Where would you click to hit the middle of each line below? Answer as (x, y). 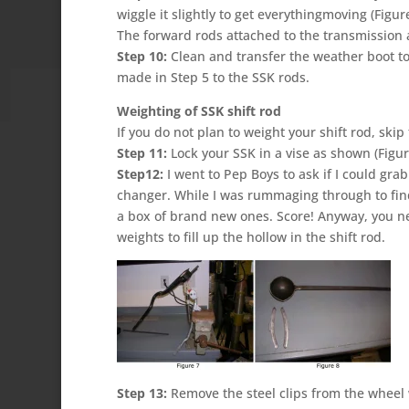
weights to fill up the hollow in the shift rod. (251, 236)
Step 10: (142, 56)
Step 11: (142, 152)
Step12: (140, 173)
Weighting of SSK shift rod (199, 110)
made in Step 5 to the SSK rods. (213, 77)
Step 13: (142, 393)
